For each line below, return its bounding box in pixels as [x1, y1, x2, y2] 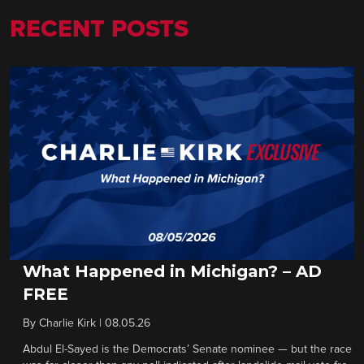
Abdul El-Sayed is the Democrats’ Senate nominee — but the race [23, 344, 352, 356]
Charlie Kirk [39, 318, 96, 330]
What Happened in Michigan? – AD [23, 262, 322, 282]
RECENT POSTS [10, 17, 188, 41]
